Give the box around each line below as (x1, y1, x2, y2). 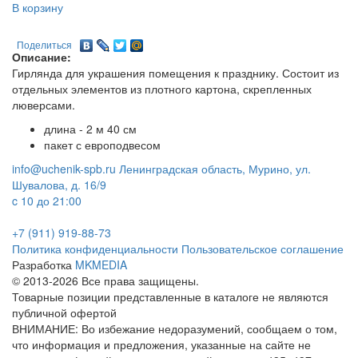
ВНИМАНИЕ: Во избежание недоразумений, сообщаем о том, (12, 320, 337, 336)
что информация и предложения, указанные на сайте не (12, 336, 311, 352)
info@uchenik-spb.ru (12, 160, 116, 177)
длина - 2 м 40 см (44, 120, 137, 137)
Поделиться (17, 39, 72, 51)
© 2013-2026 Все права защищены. (12, 272, 199, 288)
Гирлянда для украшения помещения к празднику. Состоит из (12, 64, 339, 81)
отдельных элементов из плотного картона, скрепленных (12, 80, 312, 97)
